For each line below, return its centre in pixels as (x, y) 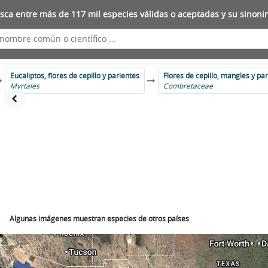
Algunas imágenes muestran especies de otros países (100, 219)
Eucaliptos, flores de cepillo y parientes (75, 76)
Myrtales (25, 86)
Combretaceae (188, 86)
